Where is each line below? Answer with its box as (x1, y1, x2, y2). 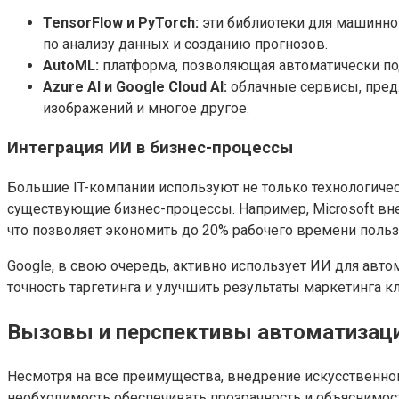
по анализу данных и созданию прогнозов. (43, 35, 328, 53)
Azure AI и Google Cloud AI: (43, 77, 227, 95)
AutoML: (43, 56, 99, 74)
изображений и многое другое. (43, 99, 249, 117)
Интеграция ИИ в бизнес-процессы (7, 138, 293, 159)
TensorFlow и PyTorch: (43, 13, 199, 31)
